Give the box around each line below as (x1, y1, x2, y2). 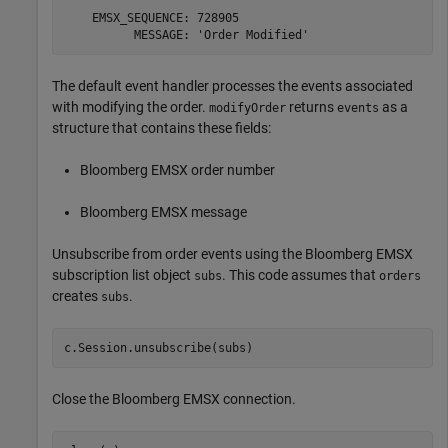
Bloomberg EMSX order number (80, 162, 275, 179)
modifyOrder (209, 101, 286, 116)
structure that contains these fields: (52, 120, 271, 137)
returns (286, 99, 337, 116)
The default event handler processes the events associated (52, 78, 413, 95)
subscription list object (52, 267, 194, 284)
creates (52, 288, 101, 305)
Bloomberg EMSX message (80, 204, 247, 221)
